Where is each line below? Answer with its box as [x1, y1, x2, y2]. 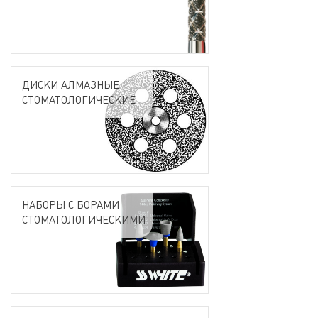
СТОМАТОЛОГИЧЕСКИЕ [22, 93, 136, 106]
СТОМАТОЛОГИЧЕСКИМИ [22, 213, 146, 226]
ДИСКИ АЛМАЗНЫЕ [22, 78, 119, 91]
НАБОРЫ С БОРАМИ [22, 198, 119, 211]
